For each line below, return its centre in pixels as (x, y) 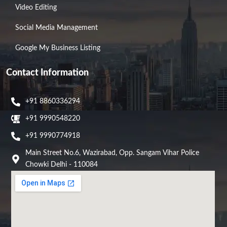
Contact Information (47, 73)
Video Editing (36, 8)
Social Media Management (56, 28)
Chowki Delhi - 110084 (61, 165)
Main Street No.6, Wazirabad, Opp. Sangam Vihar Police (112, 153)
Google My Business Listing (58, 48)
